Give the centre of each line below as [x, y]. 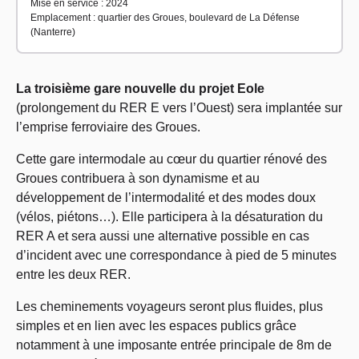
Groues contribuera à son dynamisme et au [138, 178]
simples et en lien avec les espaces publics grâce [156, 326]
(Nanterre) [53, 32]
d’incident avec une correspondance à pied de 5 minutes [176, 255]
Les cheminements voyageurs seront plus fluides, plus [169, 307]
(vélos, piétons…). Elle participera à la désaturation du [169, 217]
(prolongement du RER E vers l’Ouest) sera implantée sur [179, 108]
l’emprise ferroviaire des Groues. [108, 127]
